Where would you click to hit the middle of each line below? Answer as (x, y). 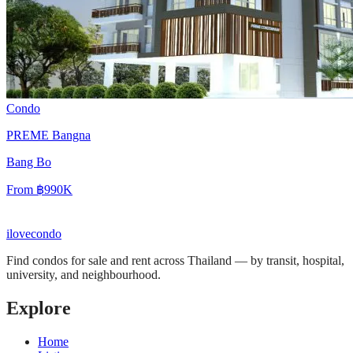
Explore (39, 308)
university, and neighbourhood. (84, 275)
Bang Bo (29, 162)
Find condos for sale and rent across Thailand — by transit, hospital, (175, 261)
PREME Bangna (48, 136)
